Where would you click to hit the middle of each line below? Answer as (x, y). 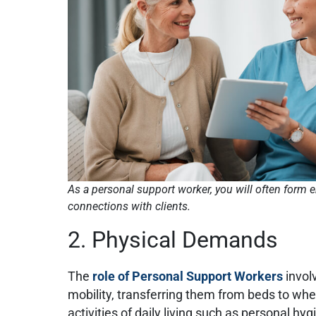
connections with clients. (129, 206)
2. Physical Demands (173, 239)
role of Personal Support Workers (188, 276)
